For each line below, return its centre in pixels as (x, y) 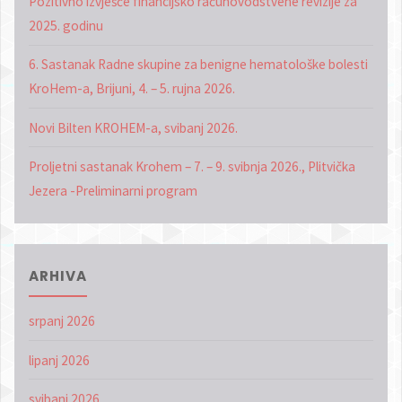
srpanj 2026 (61, 321)
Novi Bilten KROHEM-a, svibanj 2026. (133, 127)
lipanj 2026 (59, 360)
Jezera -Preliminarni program (113, 190)
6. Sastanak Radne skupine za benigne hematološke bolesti (198, 65)
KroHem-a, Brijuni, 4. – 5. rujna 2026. (131, 89)
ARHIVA (57, 275)
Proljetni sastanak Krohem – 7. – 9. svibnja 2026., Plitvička (192, 166)
